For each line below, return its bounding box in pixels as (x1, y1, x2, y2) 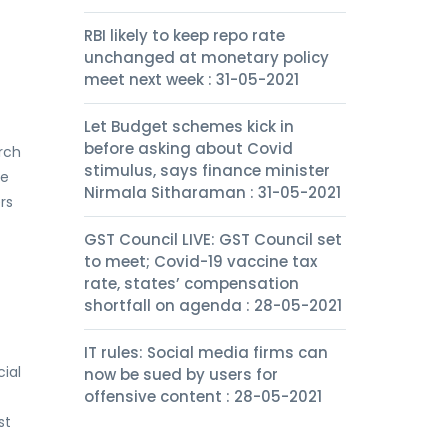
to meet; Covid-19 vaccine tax (83, 251, 317, 272)
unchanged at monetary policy (83, 47, 329, 68)
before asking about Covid (83, 138, 293, 159)
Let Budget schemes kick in (83, 116, 294, 137)
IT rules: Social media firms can (83, 342, 328, 363)
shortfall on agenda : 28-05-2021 (83, 295, 342, 316)
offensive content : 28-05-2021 (83, 386, 322, 407)
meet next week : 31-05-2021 (83, 69, 299, 90)
